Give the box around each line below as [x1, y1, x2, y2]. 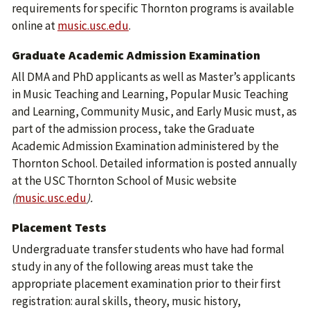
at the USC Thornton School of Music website [12, 173, 237, 188]
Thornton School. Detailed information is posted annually [12, 156, 297, 171]
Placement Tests [12, 219, 107, 235]
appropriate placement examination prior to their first [12, 276, 281, 291]
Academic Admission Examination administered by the [12, 138, 279, 154]
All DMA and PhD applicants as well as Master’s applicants [12, 69, 295, 84]
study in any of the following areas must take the [12, 259, 253, 274]
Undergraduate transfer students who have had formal [12, 241, 284, 257]
